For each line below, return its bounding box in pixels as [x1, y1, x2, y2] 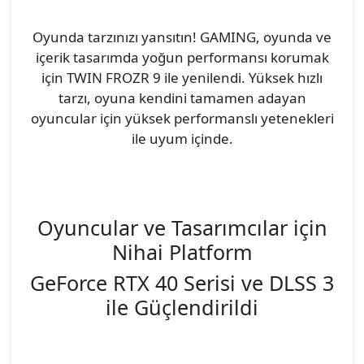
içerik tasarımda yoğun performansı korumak [35, 47, 329, 67]
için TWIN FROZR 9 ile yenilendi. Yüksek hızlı [41, 67, 323, 87]
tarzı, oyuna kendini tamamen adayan [58, 88, 306, 107]
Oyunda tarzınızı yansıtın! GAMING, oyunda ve [32, 27, 331, 46]
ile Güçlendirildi [106, 292, 258, 321]
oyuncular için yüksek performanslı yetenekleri [30, 108, 334, 128]
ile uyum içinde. [131, 128, 233, 148]
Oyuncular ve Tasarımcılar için [37, 213, 327, 241]
